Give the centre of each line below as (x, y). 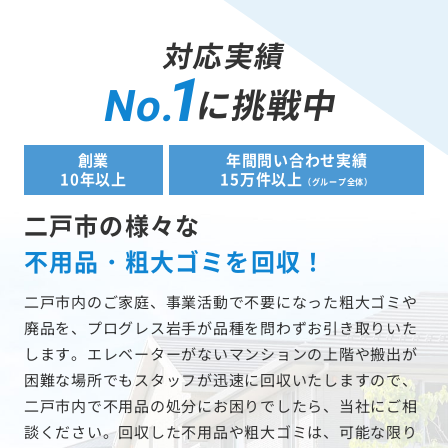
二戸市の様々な (112, 225)
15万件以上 (261, 179)
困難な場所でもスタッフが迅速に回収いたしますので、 (220, 380)
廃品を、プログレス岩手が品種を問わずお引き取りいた (220, 328)
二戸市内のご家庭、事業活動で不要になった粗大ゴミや (220, 302)
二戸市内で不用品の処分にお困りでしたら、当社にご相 (220, 406)
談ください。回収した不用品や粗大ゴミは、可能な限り (220, 432)
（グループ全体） (337, 182)
